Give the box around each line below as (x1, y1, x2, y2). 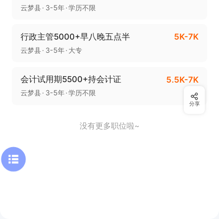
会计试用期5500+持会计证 (20, 74, 121, 85)
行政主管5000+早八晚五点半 (20, 31, 130, 42)
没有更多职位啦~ (80, 121, 139, 131)
